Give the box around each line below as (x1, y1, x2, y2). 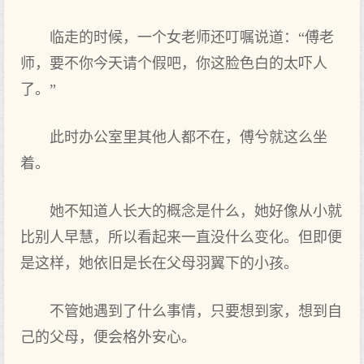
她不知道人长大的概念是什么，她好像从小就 (50, 203, 342, 219)
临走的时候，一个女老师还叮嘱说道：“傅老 (50, 29, 334, 45)
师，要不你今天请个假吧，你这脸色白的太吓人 (20, 55, 327, 71)
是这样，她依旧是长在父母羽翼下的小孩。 (20, 255, 298, 271)
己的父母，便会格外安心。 (20, 329, 196, 345)
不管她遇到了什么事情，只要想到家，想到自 (50, 303, 342, 319)
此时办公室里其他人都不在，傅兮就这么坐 (50, 129, 327, 145)
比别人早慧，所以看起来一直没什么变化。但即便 (20, 229, 342, 245)
